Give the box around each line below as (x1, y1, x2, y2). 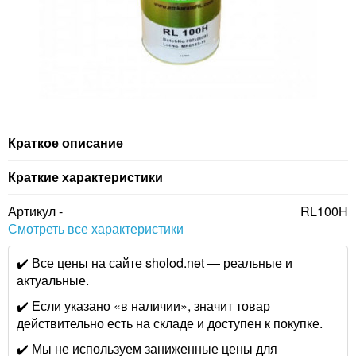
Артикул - (8, 202, 63, 221)
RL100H (300, 202, 348, 221)
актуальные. (17, 271, 89, 290)
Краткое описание (8, 133, 123, 153)
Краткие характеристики (8, 168, 163, 187)
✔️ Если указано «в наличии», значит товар (17, 296, 270, 315)
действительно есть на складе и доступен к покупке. (17, 314, 323, 333)
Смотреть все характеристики (8, 219, 184, 238)
